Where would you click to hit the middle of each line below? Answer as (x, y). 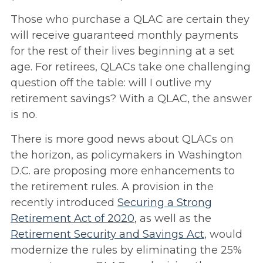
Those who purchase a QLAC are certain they (130, 20)
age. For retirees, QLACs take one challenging (131, 67)
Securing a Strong (165, 203)
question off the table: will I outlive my (111, 83)
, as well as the (173, 219)
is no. (24, 115)
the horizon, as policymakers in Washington (127, 155)
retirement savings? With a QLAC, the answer (131, 99)
